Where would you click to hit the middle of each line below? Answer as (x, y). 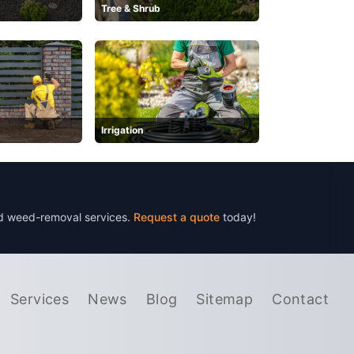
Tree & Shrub (131, 9)
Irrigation (122, 130)
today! (239, 217)
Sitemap (225, 299)
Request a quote (178, 217)
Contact (300, 299)
